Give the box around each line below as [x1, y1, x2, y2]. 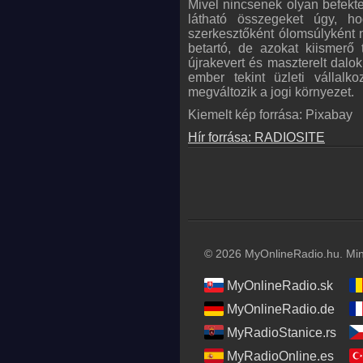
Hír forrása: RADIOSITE [188, 130, 325, 144]
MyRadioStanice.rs [227, 325, 336, 340]
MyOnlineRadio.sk [227, 278, 333, 293]
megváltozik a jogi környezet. [188, 84, 354, 99]
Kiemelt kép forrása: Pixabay [188, 107, 352, 122]
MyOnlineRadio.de [227, 301, 335, 316]
